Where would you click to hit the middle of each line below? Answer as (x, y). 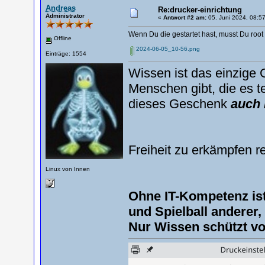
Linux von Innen (67, 169)
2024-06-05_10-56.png (168, 49)
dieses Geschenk (179, 104)
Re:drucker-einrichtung (200, 10)
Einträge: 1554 (66, 53)
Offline (62, 38)
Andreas (60, 8)
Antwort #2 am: (185, 17)
